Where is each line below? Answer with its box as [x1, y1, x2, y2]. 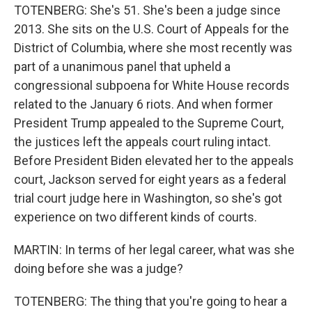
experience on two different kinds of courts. [14, 210, 257, 224]
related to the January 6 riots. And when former [14, 97, 273, 111]
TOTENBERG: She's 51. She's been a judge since [14, 3, 281, 17]
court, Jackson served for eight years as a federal [14, 172, 286, 187]
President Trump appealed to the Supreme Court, [14, 116, 283, 130]
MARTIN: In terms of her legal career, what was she [14, 242, 295, 257]
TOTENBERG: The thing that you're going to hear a [14, 294, 287, 309]
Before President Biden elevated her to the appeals [14, 153, 294, 168]
